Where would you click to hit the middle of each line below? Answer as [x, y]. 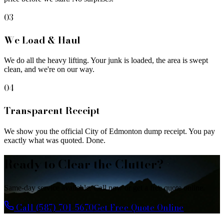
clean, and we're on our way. [49, 69]
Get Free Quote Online [139, 207]
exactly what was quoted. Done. [55, 140]
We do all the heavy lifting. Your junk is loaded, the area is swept [106, 60]
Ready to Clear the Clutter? [84, 164]
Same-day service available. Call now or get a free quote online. [104, 187]
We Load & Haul [42, 40]
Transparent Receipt [52, 111]
